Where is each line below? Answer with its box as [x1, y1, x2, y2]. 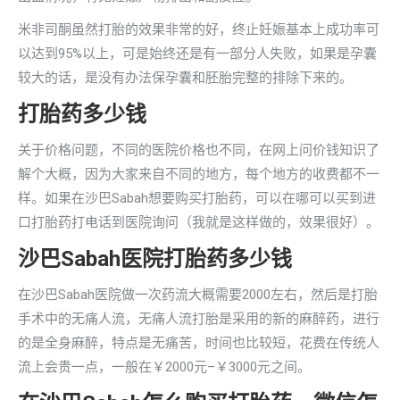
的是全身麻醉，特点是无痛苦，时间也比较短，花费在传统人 [18, 335, 379, 351]
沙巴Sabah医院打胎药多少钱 [18, 246, 292, 271]
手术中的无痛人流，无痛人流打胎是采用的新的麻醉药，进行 [18, 311, 379, 327]
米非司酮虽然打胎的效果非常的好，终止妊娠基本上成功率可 [18, 21, 379, 37]
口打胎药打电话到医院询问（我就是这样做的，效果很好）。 [18, 214, 379, 230]
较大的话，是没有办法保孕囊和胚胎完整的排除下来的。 [18, 70, 353, 86]
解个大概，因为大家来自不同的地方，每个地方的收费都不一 [18, 166, 379, 182]
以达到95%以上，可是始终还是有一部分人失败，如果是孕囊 [18, 46, 377, 62]
